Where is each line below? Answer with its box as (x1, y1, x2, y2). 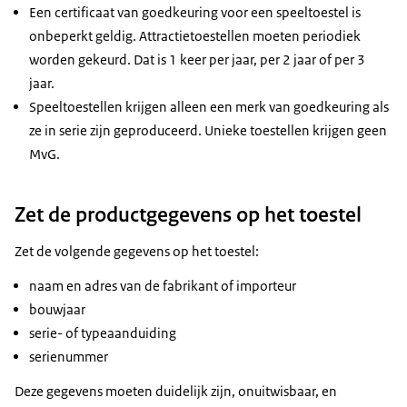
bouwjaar (29, 301, 85, 319)
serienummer (29, 348, 108, 366)
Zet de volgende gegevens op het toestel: (15, 243, 259, 261)
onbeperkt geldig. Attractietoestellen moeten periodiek (29, 27, 361, 45)
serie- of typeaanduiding (29, 324, 176, 342)
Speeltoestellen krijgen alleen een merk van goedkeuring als (29, 98, 389, 116)
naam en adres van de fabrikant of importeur (29, 277, 296, 295)
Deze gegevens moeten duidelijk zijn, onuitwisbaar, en (15, 382, 337, 401)
